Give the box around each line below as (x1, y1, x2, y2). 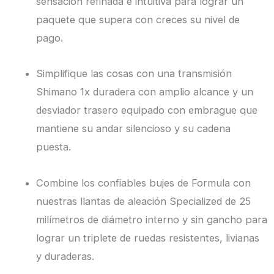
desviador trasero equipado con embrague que (36, 104, 258, 117)
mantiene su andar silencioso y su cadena (36, 122, 231, 135)
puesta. (36, 141, 72, 154)
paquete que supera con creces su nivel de (36, 13, 240, 26)
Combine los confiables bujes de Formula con (36, 176, 251, 189)
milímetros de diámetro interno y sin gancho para (36, 213, 268, 226)
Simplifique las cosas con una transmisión (36, 67, 232, 80)
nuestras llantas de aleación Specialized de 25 (36, 194, 251, 207)
